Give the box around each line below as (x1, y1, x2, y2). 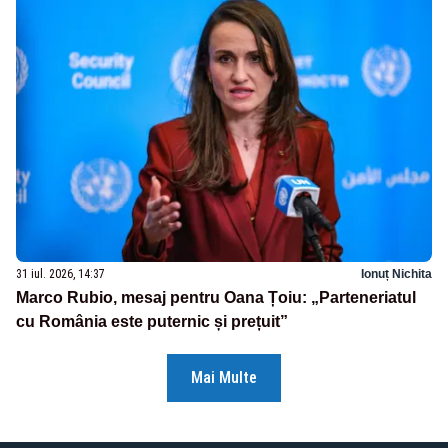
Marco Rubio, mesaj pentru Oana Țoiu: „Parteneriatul (16, 289, 416, 307)
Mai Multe (191, 368, 257, 388)
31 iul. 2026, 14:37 (16, 267, 105, 282)
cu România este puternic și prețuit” (16, 313, 288, 331)
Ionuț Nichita (361, 267, 432, 282)
